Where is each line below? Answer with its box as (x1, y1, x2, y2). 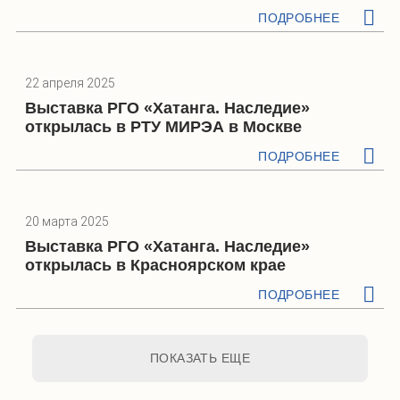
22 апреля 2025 (25, 76, 115, 91)
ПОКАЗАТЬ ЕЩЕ (149, 351, 251, 366)
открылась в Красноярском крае (25, 256, 286, 275)
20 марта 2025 (25, 214, 109, 229)
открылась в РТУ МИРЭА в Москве (25, 118, 302, 137)
